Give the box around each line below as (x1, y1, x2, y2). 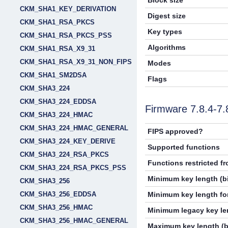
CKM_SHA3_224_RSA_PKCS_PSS (20, 164, 126, 172)
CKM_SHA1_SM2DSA (20, 71, 87, 79)
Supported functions (148, 143, 220, 152)
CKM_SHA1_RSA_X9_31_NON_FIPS (20, 58, 132, 66)
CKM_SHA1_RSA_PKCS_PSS (20, 32, 112, 39)
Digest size (148, 12, 186, 20)
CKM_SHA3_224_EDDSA (20, 98, 96, 105)
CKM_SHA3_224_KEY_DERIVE (20, 137, 116, 145)
